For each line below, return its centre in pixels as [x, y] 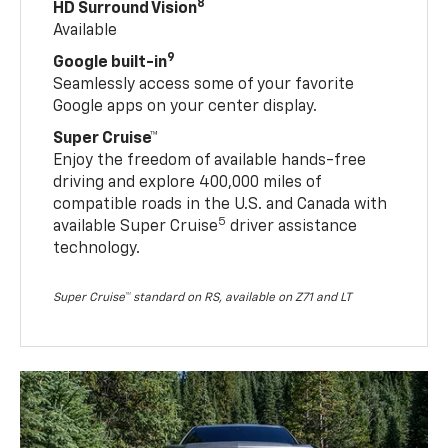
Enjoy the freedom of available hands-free [210, 161]
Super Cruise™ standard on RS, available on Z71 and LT [203, 298]
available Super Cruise [136, 227]
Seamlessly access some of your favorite [204, 85]
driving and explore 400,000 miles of [187, 183]
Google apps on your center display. [185, 107]
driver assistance [292, 227]
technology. [97, 249]
